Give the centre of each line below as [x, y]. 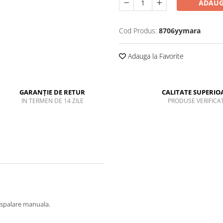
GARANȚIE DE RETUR [53, 92]
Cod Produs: [138, 30]
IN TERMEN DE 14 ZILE [52, 101]
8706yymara [180, 30]
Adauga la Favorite [155, 56]
